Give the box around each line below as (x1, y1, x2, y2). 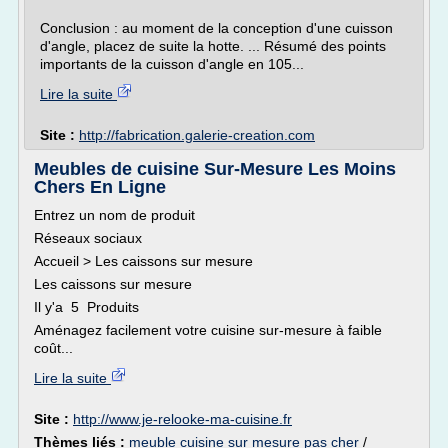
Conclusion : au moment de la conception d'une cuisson (40, 20, 393, 36)
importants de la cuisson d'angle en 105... (40, 56, 304, 72)
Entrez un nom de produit (34, 207, 195, 223)
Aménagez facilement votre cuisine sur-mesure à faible (34, 322, 382, 338)
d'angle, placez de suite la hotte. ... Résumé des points (40, 38, 386, 54)
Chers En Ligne (34, 177, 166, 197)
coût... (34, 340, 73, 356)
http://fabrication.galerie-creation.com (79, 127, 315, 143)
